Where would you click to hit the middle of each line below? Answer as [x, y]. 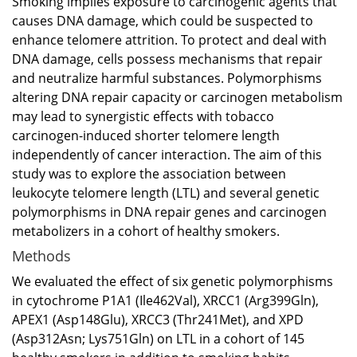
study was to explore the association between [149, 173]
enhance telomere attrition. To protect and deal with [169, 39]
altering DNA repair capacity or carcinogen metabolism [177, 97]
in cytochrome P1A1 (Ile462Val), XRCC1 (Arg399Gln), [165, 300]
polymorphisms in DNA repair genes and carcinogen [169, 212]
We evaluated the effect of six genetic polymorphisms [173, 281]
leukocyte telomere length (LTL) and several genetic [166, 192]
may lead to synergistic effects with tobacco [143, 116]
